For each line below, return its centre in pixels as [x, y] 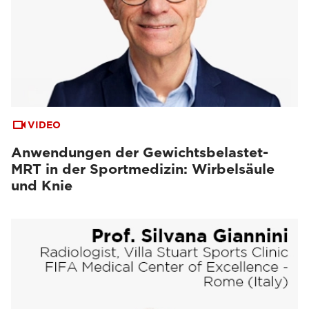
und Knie [42, 186]
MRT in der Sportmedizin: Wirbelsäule [143, 169]
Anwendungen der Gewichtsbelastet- [140, 152]
